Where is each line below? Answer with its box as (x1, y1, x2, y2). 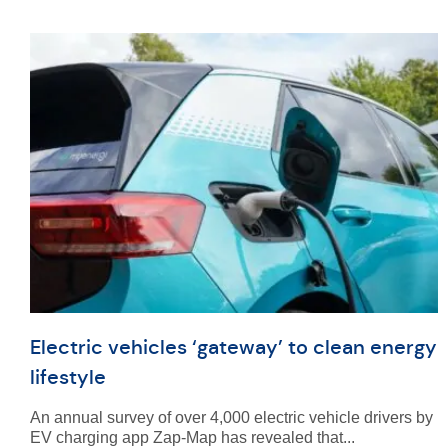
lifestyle (30, 365, 106, 390)
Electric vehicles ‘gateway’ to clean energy (30, 335, 437, 360)
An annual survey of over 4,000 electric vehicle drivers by (30, 409, 433, 426)
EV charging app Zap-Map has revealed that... (30, 429, 355, 446)
